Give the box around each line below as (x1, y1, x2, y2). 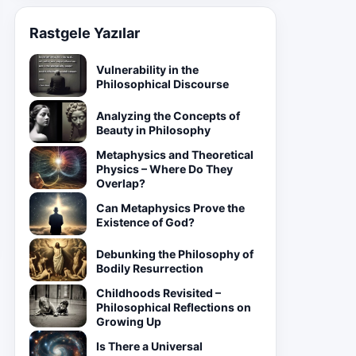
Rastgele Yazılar (29, 25, 140, 41)
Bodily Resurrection (96, 261, 203, 275)
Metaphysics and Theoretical (96, 148, 253, 161)
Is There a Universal (96, 339, 203, 353)
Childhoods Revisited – (96, 286, 221, 300)
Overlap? (96, 176, 145, 190)
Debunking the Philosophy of (96, 247, 253, 261)
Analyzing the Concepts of (96, 109, 240, 122)
